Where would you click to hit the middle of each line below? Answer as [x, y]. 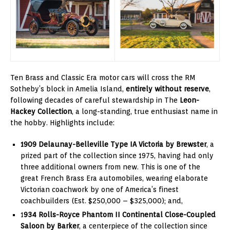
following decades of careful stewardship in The [95, 100]
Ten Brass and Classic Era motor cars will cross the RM [103, 77]
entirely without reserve [167, 89]
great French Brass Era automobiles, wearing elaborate [114, 178]
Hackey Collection [41, 111]
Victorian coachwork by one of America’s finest [100, 189]
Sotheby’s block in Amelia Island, [68, 89]
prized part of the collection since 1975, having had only [117, 155]
